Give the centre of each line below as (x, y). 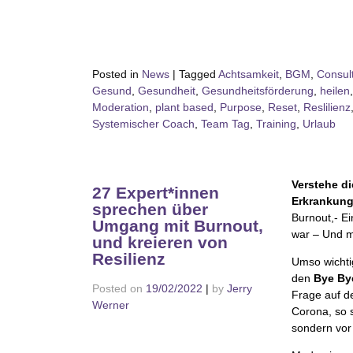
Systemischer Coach (143, 123)
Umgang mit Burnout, (178, 226)
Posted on (119, 289)
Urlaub (319, 123)
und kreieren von (160, 243)
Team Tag (225, 123)
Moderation (121, 107)
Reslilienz (327, 107)
